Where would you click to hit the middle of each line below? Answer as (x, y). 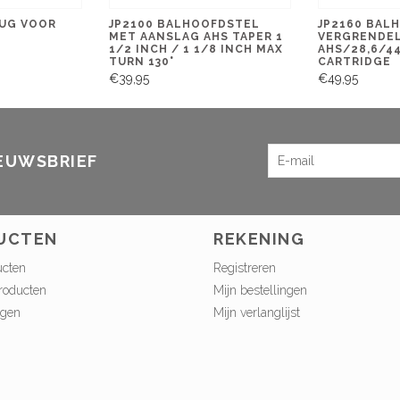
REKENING (259, 239)
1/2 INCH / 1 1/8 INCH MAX (196, 49)
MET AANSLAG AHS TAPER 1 (196, 36)
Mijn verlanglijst (257, 313)
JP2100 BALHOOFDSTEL (184, 24)
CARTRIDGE (354, 61)
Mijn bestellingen (260, 291)
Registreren (245, 268)
